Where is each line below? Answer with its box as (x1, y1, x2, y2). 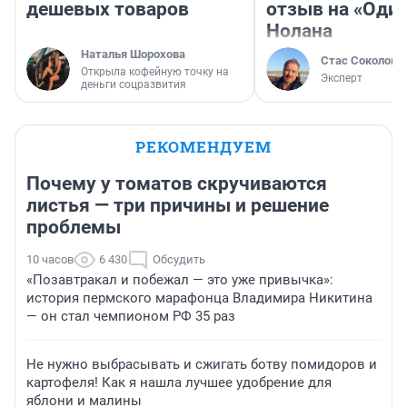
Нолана (266, 20, 333, 43)
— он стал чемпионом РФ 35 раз (26, 308, 235, 325)
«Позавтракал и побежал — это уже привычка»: (26, 272, 333, 289)
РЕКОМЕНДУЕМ (135, 136, 272, 158)
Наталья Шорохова (81, 47, 185, 62)
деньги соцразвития (81, 78, 186, 92)
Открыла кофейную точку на (81, 65, 229, 79)
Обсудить (153, 253, 205, 267)
